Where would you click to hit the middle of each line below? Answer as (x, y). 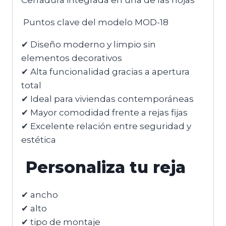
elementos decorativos (72, 58)
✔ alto (34, 209)
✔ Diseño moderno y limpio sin (89, 45)
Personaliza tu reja (103, 167)
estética (39, 140)
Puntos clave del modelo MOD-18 (95, 22)
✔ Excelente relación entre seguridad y (106, 126)
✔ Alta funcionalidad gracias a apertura (105, 72)
